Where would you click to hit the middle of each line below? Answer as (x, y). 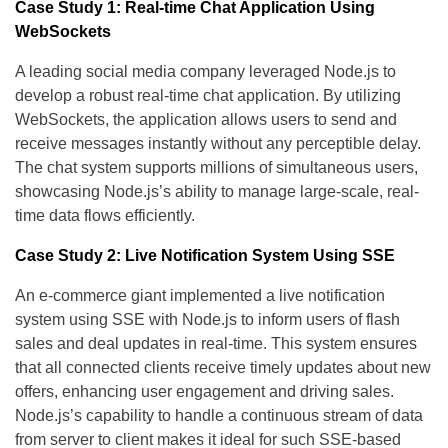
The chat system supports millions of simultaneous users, (216, 168)
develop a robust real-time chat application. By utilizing (208, 96)
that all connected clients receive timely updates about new (223, 368)
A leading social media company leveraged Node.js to (205, 72)
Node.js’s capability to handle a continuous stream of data (219, 416)
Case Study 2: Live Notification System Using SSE (205, 256)
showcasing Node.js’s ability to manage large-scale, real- (217, 192)
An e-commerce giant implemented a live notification (200, 296)
